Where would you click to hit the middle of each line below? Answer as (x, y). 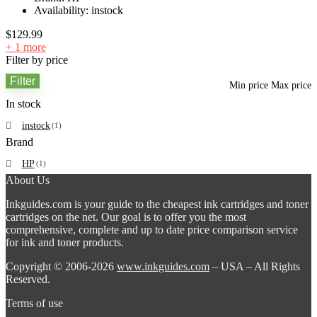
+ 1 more (26, 47)
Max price (291, 85)
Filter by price (37, 60)
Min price (249, 85)
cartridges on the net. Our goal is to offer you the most (126, 217)
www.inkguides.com (163, 266)
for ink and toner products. (65, 242)
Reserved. (28, 279)
